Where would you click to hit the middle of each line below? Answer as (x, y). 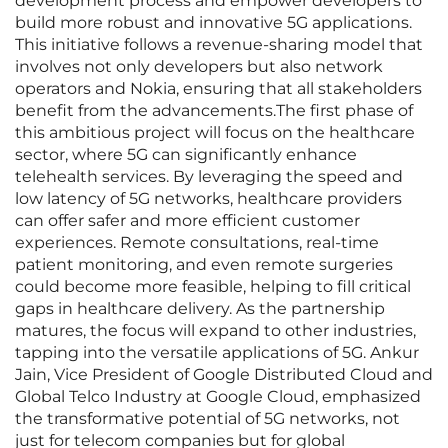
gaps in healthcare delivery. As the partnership (200, 309)
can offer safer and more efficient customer (187, 221)
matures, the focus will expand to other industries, (215, 331)
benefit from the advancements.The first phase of (214, 111)
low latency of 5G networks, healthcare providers (208, 199)
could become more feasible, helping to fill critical (213, 287)
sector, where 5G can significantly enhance (186, 155)
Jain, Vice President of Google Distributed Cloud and (224, 375)
